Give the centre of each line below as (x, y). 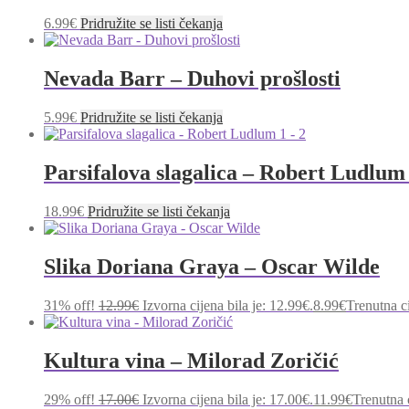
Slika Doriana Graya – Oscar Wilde (212, 266)
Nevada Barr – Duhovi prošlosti (192, 79)
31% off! (69, 305)
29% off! (69, 399)
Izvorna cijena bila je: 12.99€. (228, 305)
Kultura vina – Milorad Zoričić (191, 360)
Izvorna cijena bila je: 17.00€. (228, 399)
